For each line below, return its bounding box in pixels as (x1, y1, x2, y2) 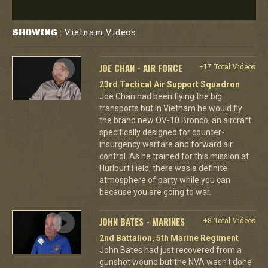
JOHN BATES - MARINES (99, 214, 185, 228)
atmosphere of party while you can (99, 175, 230, 185)
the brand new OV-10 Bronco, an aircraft (99, 115, 251, 125)
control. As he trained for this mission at (99, 151, 249, 161)
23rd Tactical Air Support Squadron (99, 79, 240, 89)
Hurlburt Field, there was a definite (99, 163, 227, 173)
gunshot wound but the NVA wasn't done (99, 257, 252, 267)
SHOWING (12, 26, 57, 38)
